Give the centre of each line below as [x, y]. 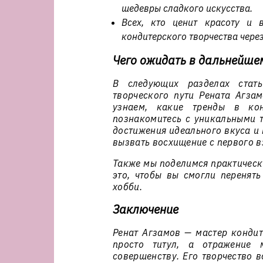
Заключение [146, 209]
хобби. [127, 187]
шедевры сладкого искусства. [187, 8]
